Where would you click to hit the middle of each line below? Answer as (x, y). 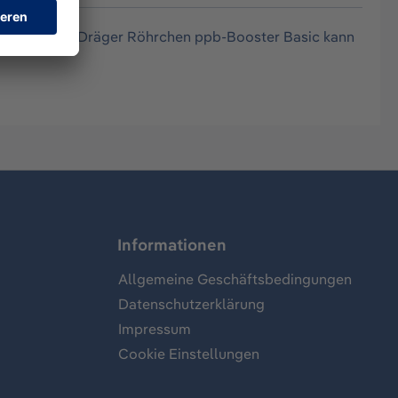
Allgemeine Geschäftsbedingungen (235, 279)
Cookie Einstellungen (189, 354)
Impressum (155, 329)
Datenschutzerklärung (191, 304)
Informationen (172, 245)
